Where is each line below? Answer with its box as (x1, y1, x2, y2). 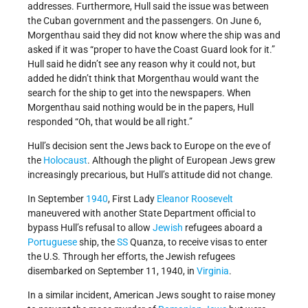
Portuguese (27, 236, 77, 247)
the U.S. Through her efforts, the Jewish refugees (27, 250, 235, 262)
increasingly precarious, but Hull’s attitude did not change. (27, 168, 273, 180)
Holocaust (43, 154, 87, 166)
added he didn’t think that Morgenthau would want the (27, 72, 258, 84)
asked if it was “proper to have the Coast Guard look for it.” (27, 43, 275, 55)
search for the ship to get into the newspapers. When (27, 87, 251, 98)
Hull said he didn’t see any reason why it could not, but (27, 58, 256, 69)
